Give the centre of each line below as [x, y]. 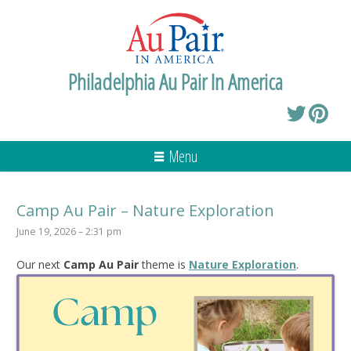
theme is [164, 264]
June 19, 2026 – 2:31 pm [69, 231]
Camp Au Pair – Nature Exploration [145, 210]
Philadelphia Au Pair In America [175, 81]
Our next [40, 264]
